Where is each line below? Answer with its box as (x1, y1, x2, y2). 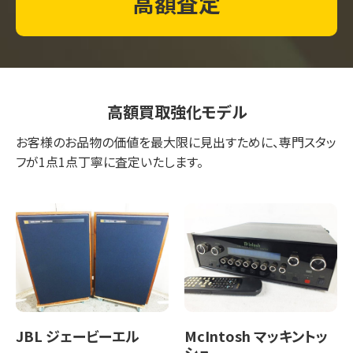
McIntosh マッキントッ (184, 325, 328, 346)
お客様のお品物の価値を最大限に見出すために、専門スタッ (16, 132, 336, 151)
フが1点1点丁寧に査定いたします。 (16, 151, 203, 171)
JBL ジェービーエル (16, 325, 139, 346)
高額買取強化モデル (106, 99, 247, 123)
